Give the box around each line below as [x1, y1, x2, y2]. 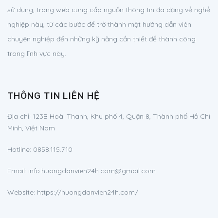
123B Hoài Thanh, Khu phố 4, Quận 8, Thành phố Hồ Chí [33, 111, 210, 121]
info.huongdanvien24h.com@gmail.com [28, 166, 156, 175]
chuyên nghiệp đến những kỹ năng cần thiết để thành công [7, 34, 196, 43]
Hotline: [7, 145, 33, 154]
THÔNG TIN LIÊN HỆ [7, 90, 100, 101]
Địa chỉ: [7, 111, 33, 121]
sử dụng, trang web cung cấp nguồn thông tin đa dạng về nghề [7, 5, 210, 14]
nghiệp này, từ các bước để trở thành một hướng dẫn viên [7, 19, 191, 29]
